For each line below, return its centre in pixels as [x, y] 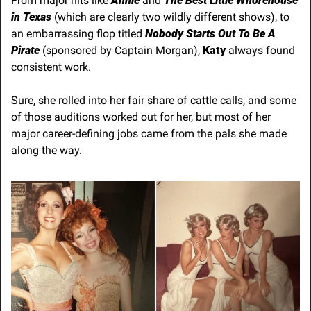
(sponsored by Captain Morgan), [121, 51]
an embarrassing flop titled [78, 34]
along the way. [47, 151]
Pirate [25, 51]
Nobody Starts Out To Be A [210, 34]
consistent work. [51, 67]
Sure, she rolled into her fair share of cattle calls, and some [154, 101]
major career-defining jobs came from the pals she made [149, 134]
